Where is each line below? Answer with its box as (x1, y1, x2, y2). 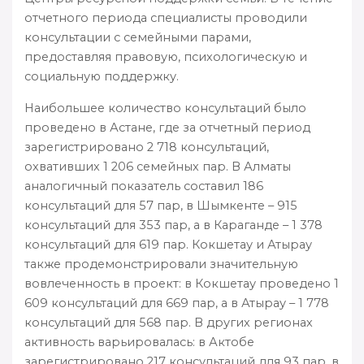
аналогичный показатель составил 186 (24, 178, 263, 193)
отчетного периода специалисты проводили (24, 10, 307, 25)
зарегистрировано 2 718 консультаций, (24, 139, 269, 154)
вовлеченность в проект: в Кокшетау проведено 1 (24, 275, 339, 291)
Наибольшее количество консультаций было (24, 100, 306, 115)
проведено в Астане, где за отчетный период (24, 119, 310, 135)
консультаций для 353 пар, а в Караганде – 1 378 (24, 217, 323, 232)
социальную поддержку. (24, 68, 179, 84)
